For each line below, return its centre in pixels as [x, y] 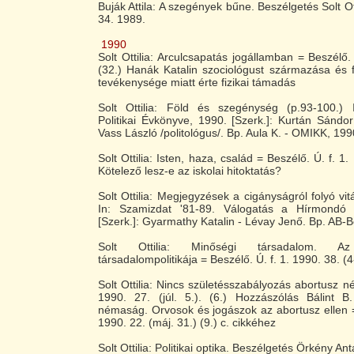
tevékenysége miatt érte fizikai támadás [197, 82]
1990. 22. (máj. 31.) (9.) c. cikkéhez [187, 322]
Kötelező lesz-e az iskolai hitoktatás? [190, 171]
